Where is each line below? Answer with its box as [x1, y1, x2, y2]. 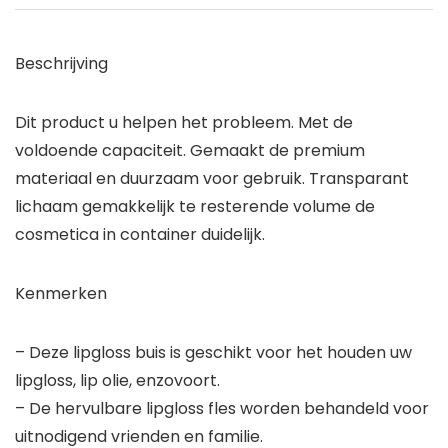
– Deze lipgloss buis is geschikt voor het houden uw [15, 341, 412, 365]
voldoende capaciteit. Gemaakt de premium [15, 139, 365, 163]
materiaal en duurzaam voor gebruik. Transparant [15, 167, 409, 191]
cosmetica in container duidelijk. [15, 223, 265, 247]
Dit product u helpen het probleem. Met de [15, 111, 353, 135]
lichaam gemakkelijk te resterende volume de [15, 195, 375, 219]
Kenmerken [15, 282, 107, 306]
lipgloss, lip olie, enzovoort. [15, 369, 220, 393]
